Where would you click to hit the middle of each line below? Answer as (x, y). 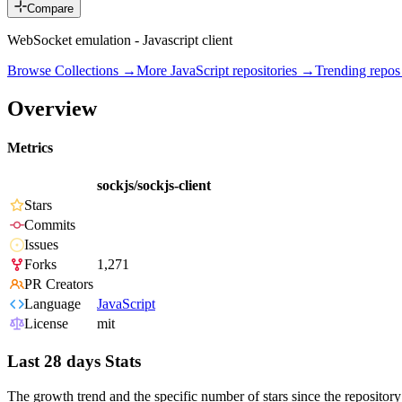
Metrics (30, 148)
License (46, 324)
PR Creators (59, 284)
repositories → (272, 71)
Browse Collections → (72, 71)
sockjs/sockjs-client (154, 186)
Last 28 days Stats (74, 362)
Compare (50, 9)
